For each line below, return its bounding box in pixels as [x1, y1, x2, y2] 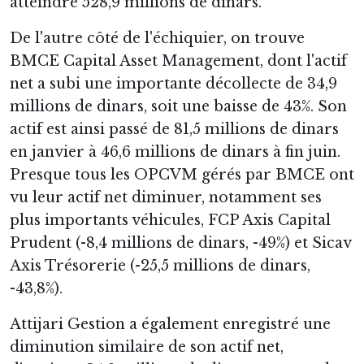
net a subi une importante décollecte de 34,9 [10, 74, 337, 93]
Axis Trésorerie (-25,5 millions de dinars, [10, 256, 310, 275]
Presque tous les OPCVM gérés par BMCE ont [10, 165, 354, 184]
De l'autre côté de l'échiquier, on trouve [10, 28, 305, 47]
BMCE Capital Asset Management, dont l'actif [10, 51, 347, 70]
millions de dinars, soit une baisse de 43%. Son [10, 97, 347, 115]
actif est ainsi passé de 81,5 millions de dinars [10, 119, 339, 138]
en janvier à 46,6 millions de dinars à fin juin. [10, 142, 340, 161]
